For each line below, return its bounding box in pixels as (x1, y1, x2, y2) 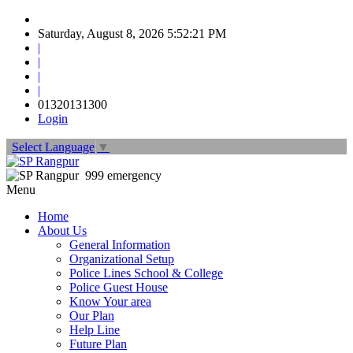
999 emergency (82, 169, 162, 183)
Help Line (69, 323, 120, 337)
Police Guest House (69, 281, 168, 295)
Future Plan (69, 337, 127, 351)
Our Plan (69, 309, 114, 323)
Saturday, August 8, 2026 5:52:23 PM (38, 27, 226, 40)
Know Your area (69, 295, 151, 309)
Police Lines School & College (69, 266, 223, 281)
